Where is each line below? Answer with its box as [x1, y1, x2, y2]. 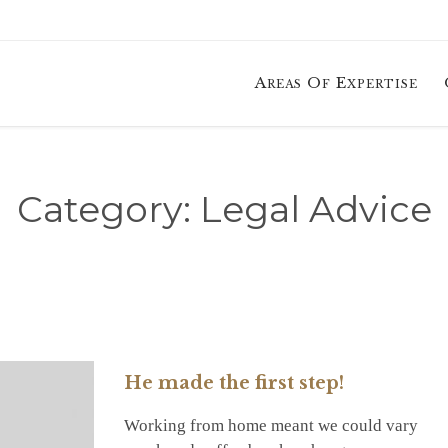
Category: [16, 187, 200, 231]
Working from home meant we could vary [124, 416, 418, 436]
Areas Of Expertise [255, 73, 418, 92]
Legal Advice [199, 187, 432, 231]
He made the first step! [124, 372, 344, 395]
